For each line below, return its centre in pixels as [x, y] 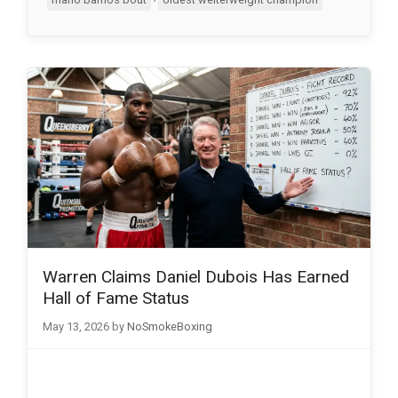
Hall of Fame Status [116, 298]
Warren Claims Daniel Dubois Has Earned [196, 276]
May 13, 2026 [76, 326]
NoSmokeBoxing [170, 326]
